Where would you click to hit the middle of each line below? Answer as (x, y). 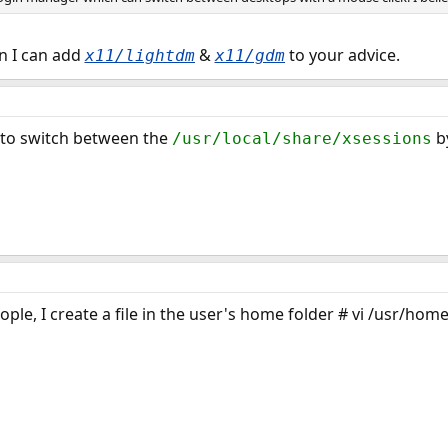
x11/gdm (249, 55)
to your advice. (342, 55)
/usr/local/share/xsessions (301, 138)
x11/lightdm (139, 55)
